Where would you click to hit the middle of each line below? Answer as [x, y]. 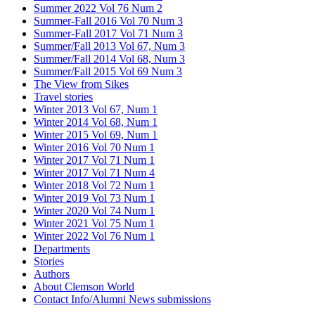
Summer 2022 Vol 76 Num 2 [98, 8]
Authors [52, 274]
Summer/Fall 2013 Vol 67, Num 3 [109, 46]
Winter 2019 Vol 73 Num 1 [94, 198]
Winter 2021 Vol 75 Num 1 [94, 223]
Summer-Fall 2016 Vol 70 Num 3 [108, 20]
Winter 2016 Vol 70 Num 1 [94, 147]
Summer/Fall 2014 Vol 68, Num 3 [109, 58]
